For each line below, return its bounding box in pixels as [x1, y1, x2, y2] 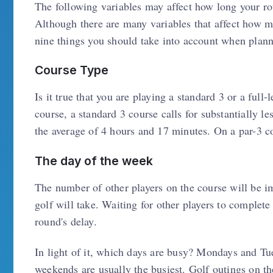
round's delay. [35, 213, 97, 229]
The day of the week [35, 153, 153, 168]
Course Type [35, 63, 108, 77]
